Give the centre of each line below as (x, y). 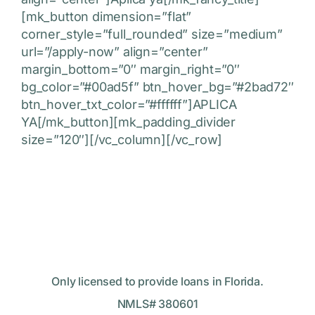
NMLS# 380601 (157, 304)
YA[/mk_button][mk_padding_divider (129, 122)
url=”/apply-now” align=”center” (115, 52)
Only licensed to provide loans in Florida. (157, 282)
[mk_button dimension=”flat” (107, 17)
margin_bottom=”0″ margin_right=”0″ (130, 70)
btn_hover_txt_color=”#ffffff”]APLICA (129, 105)
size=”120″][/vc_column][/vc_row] (122, 140)
